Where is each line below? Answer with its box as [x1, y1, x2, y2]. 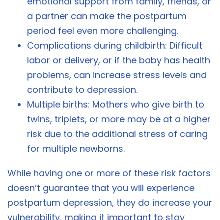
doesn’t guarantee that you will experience [7, 182, 194, 194]
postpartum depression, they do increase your [7, 196, 212, 209]
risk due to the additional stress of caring [27, 128, 208, 140]
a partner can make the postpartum [27, 10, 187, 23]
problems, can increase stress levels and [27, 69, 207, 82]
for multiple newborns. [27, 142, 125, 155]
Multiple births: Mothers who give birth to [27, 98, 204, 111]
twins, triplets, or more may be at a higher [27, 113, 211, 126]
